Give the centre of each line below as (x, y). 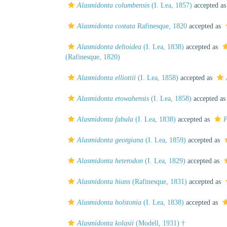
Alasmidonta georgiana (110, 140)
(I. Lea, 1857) (171, 5)
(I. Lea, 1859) (165, 140)
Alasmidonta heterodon (110, 161)
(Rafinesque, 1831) (159, 182)
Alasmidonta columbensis (113, 5)
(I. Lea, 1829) (164, 161)
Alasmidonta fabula (105, 119)
